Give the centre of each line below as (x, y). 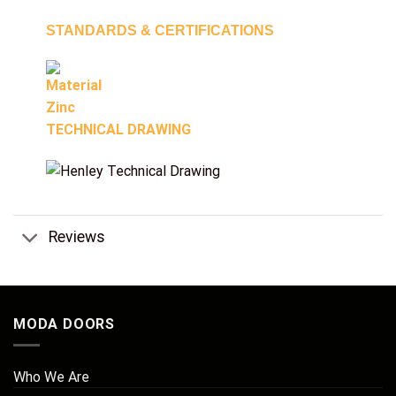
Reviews (77, 237)
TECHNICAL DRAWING (118, 129)
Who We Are (51, 377)
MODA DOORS (64, 324)
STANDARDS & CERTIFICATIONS (160, 31)
